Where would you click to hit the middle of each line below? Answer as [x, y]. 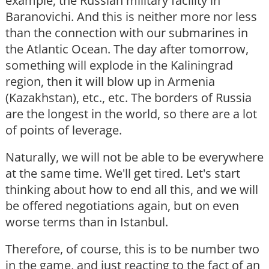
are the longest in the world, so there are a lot [131, 114]
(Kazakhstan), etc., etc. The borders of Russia [128, 98]
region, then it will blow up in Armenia [110, 82]
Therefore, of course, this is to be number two [132, 249]
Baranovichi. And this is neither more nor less [131, 17]
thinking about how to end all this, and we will [132, 190]
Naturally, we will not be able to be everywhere [134, 157]
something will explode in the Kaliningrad [119, 65]
